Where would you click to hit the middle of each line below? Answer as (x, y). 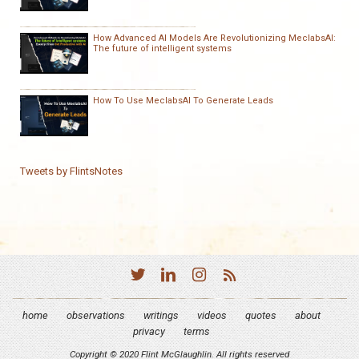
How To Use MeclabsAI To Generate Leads (183, 101)
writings (161, 315)
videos (212, 315)
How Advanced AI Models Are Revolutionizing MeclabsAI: (214, 38)
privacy (149, 331)
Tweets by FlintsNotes (71, 171)
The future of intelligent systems (162, 48)
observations (96, 315)
